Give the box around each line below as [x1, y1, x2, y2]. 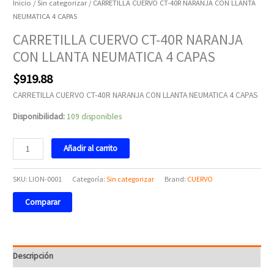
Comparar [25, 196, 61, 207]
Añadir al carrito [64, 143, 118, 154]
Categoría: [72, 174, 107, 183]
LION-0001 [29, 174, 62, 183]
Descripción [13, 251, 54, 262]
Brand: [165, 174, 188, 183]
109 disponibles [67, 111, 122, 122]
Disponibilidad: [13, 111, 65, 122]
